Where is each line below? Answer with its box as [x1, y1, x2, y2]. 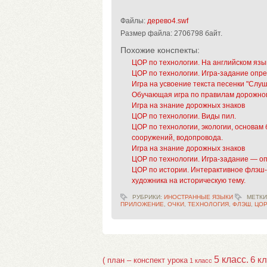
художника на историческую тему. [132, 176, 246, 185]
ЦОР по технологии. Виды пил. [132, 111, 237, 120]
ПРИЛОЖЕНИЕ [120, 200, 164, 207]
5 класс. [214, 254, 249, 265]
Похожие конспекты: [120, 45, 200, 55]
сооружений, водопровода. [132, 133, 223, 142]
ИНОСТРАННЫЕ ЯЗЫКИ [164, 193, 233, 200]
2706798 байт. [174, 29, 222, 38]
